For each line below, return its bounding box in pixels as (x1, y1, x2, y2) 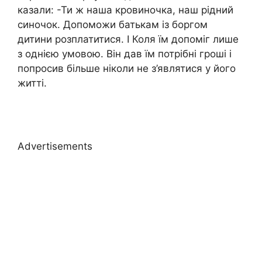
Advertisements (18, 140, 92, 152)
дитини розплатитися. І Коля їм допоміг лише (18, 33, 239, 46)
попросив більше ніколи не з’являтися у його (18, 63, 236, 75)
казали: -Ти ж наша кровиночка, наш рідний (18, 4, 233, 16)
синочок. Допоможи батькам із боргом (18, 19, 208, 31)
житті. (18, 77, 47, 89)
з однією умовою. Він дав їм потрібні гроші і (18, 48, 232, 60)
